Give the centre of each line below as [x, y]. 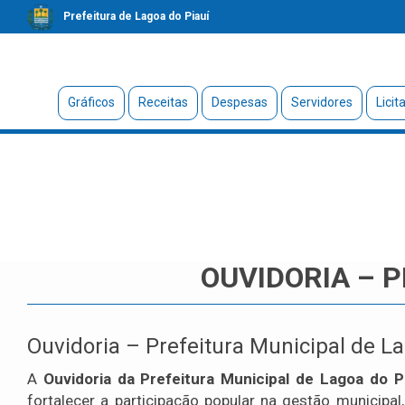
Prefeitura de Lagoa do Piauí [136, 16]
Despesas [239, 103]
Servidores [321, 103]
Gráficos [91, 103]
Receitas [163, 103]
